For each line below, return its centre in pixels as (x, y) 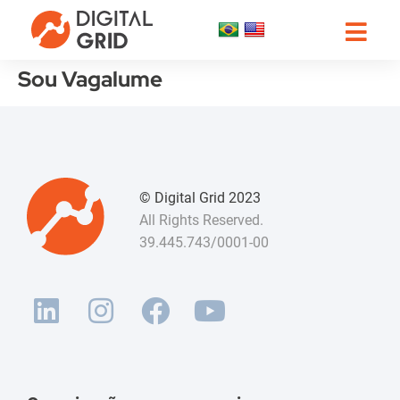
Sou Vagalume (90, 79)
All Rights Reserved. (202, 220)
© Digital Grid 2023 (200, 198)
